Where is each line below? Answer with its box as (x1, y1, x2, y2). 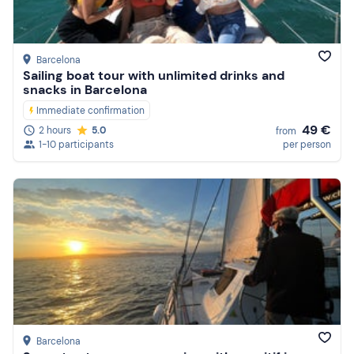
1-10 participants (39, 138, 114, 152)
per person (283, 138, 331, 152)
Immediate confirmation (36, 104, 145, 118)
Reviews (224, 6, 271, 22)
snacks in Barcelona (23, 81, 147, 99)
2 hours (39, 124, 71, 137)
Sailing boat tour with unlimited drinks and (23, 67, 284, 85)
